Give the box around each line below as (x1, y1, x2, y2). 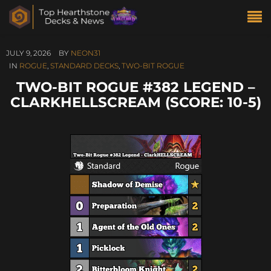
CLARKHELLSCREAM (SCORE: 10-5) (10, 93, 261, 111)
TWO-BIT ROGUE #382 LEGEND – (16, 78, 255, 96)
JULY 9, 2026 (6, 48, 51, 57)
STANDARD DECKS (50, 61, 119, 70)
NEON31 (71, 48, 100, 57)
